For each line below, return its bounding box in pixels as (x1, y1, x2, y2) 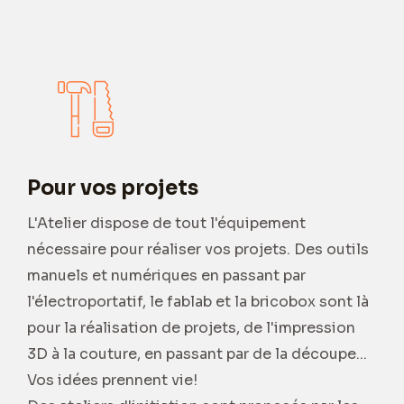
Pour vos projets (27, 175, 198, 200)
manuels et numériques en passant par (27, 265, 306, 285)
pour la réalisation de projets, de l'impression (27, 317, 355, 337)
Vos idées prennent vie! (27, 370, 197, 390)
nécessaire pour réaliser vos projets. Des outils (27, 239, 369, 259)
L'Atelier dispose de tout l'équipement (27, 213, 306, 233)
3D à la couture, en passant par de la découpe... (27, 344, 367, 363)
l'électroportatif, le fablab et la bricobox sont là (27, 291, 369, 311)
